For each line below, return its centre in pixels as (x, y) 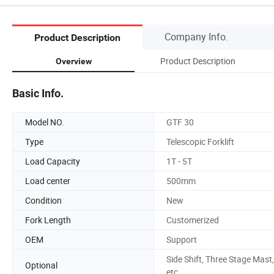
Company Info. (196, 36)
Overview (73, 61)
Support (182, 239)
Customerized (193, 220)
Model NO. (45, 122)
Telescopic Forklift (200, 141)
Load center (48, 180)
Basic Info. (38, 93)
